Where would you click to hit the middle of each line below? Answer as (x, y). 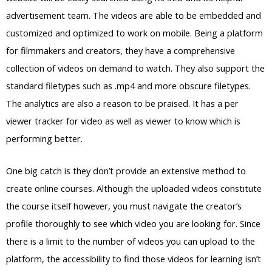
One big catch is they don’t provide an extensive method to (126, 170)
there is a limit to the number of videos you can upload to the (131, 241)
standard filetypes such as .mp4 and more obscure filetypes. (128, 86)
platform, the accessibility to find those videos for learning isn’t (134, 258)
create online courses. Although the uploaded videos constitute (134, 188)
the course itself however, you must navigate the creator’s (124, 206)
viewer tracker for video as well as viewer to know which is (123, 121)
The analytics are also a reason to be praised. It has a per (122, 104)
